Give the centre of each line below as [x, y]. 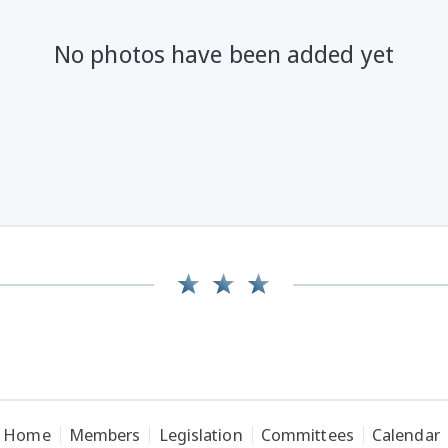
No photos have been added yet [224, 53]
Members [104, 434]
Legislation [200, 434]
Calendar [405, 434]
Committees [307, 434]
